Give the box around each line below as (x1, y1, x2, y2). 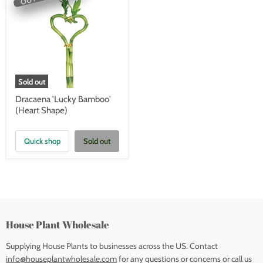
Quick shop (24, 136, 61, 146)
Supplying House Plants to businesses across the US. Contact (6, 241, 218, 252)
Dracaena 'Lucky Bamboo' (15, 93, 111, 104)
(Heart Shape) (15, 104, 68, 116)
